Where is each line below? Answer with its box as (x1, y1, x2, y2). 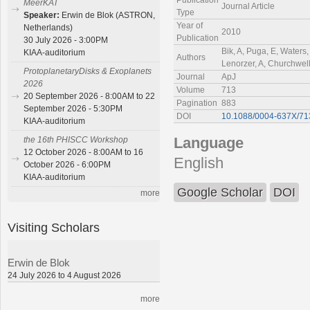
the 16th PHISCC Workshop (24, 135, 128, 145)
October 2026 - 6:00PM (24, 160, 111, 170)
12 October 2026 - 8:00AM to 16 (24, 147, 143, 158)
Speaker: (24, 10, 62, 21)
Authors (176, 53, 206, 63)
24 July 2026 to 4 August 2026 (8, 270, 121, 280)
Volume (176, 85, 205, 95)
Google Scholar (177, 185, 263, 200)
